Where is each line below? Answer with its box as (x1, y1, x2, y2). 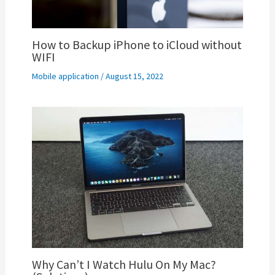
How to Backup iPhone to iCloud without (31, 37, 242, 53)
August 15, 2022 (105, 71, 163, 82)
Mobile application (31, 71, 99, 82)
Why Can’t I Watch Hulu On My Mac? (31, 257, 216, 273)
